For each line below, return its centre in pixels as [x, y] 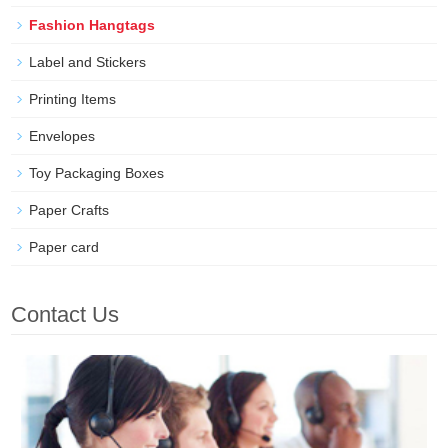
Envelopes [62, 136]
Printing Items [73, 99]
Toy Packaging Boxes [97, 173]
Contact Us [65, 314]
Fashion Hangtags [92, 25]
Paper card [64, 247]
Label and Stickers [88, 62]
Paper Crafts [69, 210]
